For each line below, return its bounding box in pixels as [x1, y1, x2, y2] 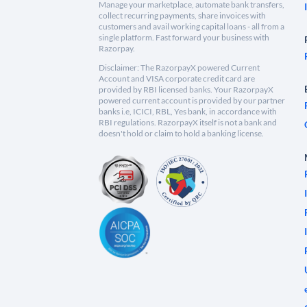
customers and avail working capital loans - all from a [99, 21, 284, 32]
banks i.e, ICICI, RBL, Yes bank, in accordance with [99, 106, 277, 117]
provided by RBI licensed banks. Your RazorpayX [99, 84, 273, 95]
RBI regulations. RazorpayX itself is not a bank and [99, 117, 277, 128]
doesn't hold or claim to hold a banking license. [99, 128, 264, 139]
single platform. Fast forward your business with [99, 32, 269, 43]
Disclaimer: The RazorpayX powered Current [99, 62, 260, 73]
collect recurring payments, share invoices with [99, 10, 266, 21]
